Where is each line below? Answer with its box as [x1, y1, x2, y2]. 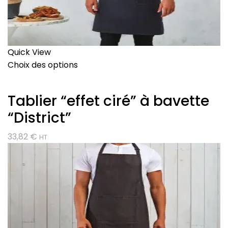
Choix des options [8, 59, 78, 71]
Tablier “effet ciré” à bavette [8, 91, 209, 111]
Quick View [8, 46, 51, 59]
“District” [8, 108, 71, 128]
